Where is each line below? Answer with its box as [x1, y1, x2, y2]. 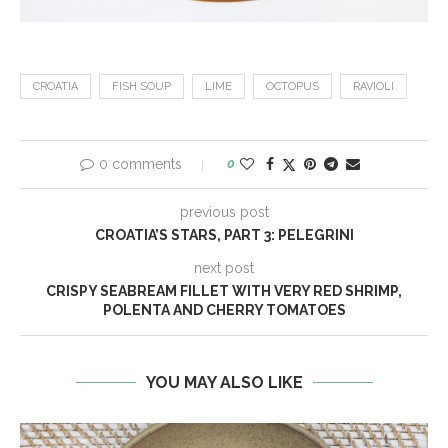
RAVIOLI [353, 80, 394, 94]
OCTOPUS [266, 80, 319, 94]
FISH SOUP [112, 80, 171, 94]
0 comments [99, 156, 182, 173]
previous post [179, 204, 269, 221]
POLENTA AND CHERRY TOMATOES [102, 302, 346, 319]
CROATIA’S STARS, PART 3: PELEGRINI [94, 227, 354, 244]
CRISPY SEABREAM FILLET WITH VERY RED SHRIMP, [46, 283, 402, 300]
